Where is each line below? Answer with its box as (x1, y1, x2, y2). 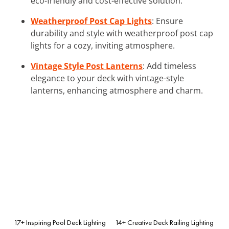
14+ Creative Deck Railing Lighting (115, 217, 214, 227)
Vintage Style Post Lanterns (31, 60, 143, 72)
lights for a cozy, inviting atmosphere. (31, 39, 175, 51)
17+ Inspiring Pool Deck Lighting (14, 217, 106, 227)
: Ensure (152, 15, 183, 27)
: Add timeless (143, 60, 196, 72)
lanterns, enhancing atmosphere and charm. (31, 84, 203, 96)
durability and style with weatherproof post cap (31, 27, 213, 39)
